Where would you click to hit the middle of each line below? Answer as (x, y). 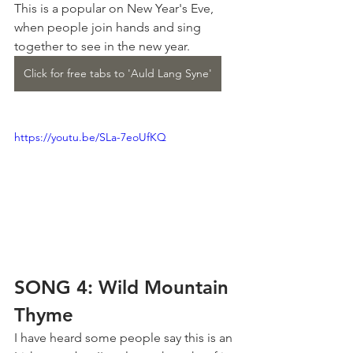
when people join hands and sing (109, 27)
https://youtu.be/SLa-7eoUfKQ (90, 137)
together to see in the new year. (102, 46)
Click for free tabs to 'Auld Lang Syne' (118, 73)
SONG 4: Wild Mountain (124, 288)
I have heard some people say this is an (125, 338)
